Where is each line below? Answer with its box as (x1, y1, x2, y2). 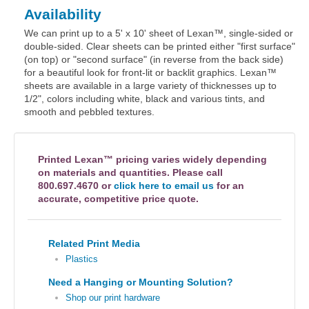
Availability (24, 6, 101, 22)
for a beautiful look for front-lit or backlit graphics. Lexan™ (24, 67, 277, 78)
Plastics (66, 254, 98, 264)
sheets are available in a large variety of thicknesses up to (24, 80, 277, 91)
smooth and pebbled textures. (24, 106, 154, 117)
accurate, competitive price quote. (38, 193, 199, 204)
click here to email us (114, 180, 214, 191)
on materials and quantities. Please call (38, 167, 223, 178)
